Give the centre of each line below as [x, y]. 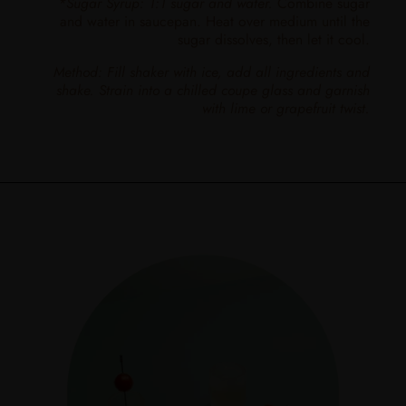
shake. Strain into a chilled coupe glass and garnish [213, 90]
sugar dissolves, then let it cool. [274, 39]
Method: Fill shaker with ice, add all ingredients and [212, 72]
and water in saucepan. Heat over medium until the [215, 21]
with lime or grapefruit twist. [286, 108]
